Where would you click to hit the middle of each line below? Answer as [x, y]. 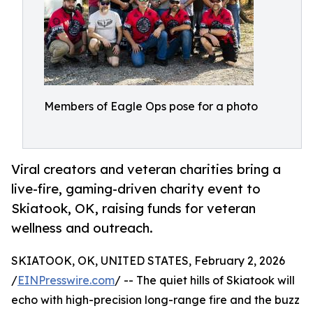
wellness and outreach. [82, 228]
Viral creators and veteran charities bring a [146, 169]
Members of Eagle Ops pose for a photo [151, 106]
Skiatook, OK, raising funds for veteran [133, 209]
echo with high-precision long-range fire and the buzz [155, 300]
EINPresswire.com [66, 281]
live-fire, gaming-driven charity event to [136, 189]
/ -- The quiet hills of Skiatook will [205, 281]
